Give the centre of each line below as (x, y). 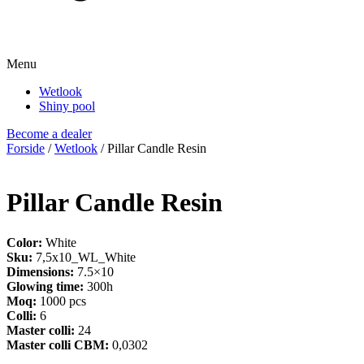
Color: (26, 242)
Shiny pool (67, 106)
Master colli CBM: (59, 344)
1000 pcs (63, 301)
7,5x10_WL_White (86, 257)
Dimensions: (42, 271)
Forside (26, 148)
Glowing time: (47, 286)
